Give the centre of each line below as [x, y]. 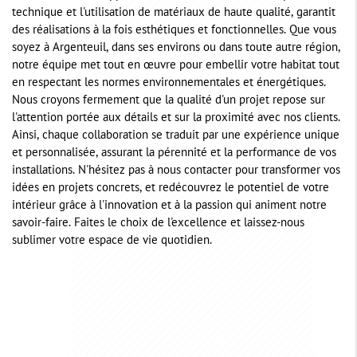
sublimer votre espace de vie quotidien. [112, 241]
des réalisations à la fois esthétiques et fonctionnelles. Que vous [174, 31]
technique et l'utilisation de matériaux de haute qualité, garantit [174, 14]
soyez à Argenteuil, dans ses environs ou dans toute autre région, [176, 49]
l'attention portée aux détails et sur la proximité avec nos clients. [176, 119]
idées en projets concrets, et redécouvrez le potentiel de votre [171, 189]
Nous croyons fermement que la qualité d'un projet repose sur [169, 101]
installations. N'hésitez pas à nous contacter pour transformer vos [176, 171]
